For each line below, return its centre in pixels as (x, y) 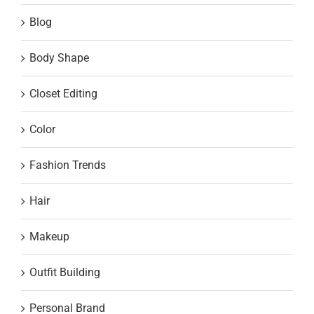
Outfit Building (65, 273)
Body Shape (59, 58)
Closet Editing (63, 94)
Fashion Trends (68, 165)
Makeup (49, 237)
